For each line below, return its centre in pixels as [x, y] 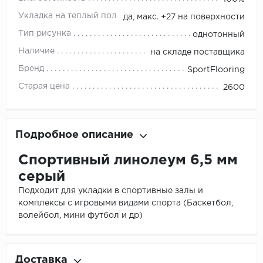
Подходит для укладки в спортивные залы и [111, 191]
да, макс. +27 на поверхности [184, 17]
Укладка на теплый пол [68, 16]
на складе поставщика [198, 53]
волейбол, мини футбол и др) [80, 216]
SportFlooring [216, 70]
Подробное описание [74, 135]
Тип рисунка [45, 34]
